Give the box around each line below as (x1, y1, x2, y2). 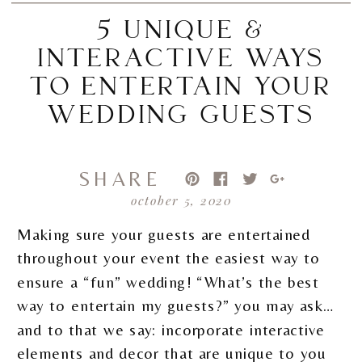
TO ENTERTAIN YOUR (31, 76, 333, 103)
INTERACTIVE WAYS (38, 48, 326, 74)
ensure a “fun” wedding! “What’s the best (17, 272, 319, 291)
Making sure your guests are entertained (17, 225, 311, 244)
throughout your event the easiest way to (17, 249, 321, 267)
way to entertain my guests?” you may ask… (17, 297, 335, 315)
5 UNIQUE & (97, 19, 267, 46)
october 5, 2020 (131, 191, 233, 208)
